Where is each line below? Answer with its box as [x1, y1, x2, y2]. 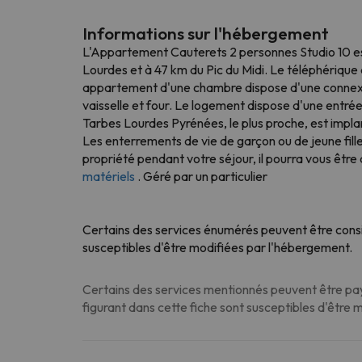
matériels [82, 167, 135, 184]
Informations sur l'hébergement [82, 22, 329, 44]
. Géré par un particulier [135, 167, 267, 184]
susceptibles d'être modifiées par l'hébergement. [82, 238, 352, 255]
